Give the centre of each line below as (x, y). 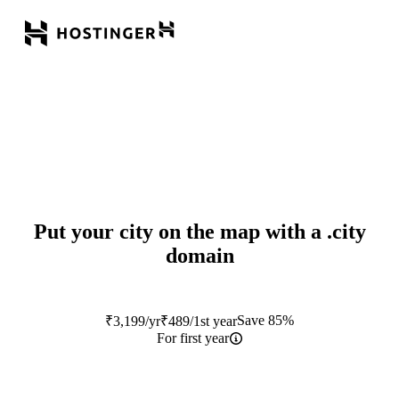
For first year (192, 338)
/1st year (213, 321)
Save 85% (265, 320)
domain (199, 255)
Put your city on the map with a (180, 231)
